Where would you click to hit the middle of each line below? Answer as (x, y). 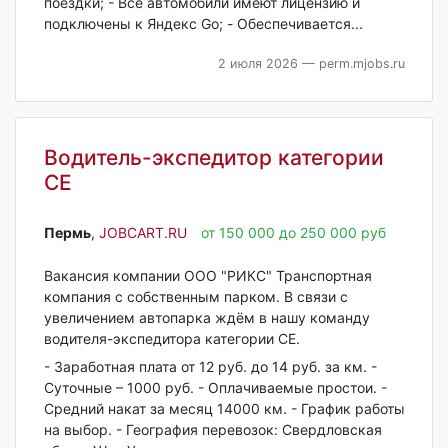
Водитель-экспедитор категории (213, 158)
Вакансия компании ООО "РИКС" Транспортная (207, 275)
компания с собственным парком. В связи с (195, 296)
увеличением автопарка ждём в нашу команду (206, 317)
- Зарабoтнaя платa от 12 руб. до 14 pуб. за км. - (210, 366)
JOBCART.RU (142, 232)
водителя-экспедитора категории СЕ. (171, 338)
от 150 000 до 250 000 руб (293, 232)
